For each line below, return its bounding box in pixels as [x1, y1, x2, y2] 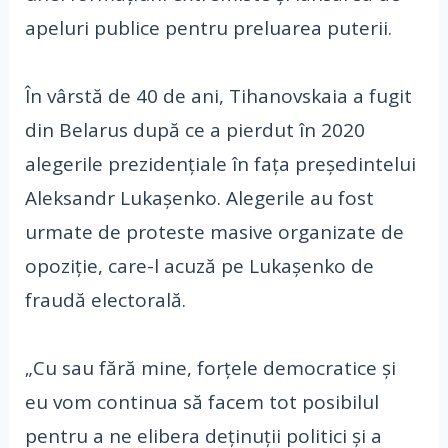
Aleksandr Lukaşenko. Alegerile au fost [24, 184, 374, 211]
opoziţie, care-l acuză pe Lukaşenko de [24, 252, 374, 279]
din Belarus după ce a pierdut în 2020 [24, 116, 365, 143]
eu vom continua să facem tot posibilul [24, 388, 379, 415]
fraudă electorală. [24, 286, 186, 313]
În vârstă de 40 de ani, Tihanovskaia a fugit [24, 82, 412, 109]
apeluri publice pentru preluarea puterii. [24, 14, 392, 41]
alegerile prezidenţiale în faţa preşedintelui [24, 150, 416, 177]
